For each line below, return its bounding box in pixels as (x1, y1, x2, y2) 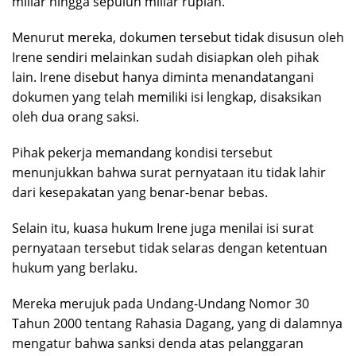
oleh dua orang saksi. (12, 108, 139, 126)
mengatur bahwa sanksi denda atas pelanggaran (12, 335, 304, 353)
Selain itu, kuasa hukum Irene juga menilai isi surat (12, 219, 314, 238)
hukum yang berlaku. (12, 259, 137, 277)
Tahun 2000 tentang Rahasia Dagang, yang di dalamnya (12, 315, 342, 333)
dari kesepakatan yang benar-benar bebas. (12, 184, 268, 202)
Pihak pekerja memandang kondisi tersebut (12, 144, 273, 162)
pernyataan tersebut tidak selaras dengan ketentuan (12, 239, 327, 257)
